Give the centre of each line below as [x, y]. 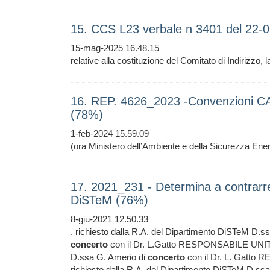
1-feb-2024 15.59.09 [110, 133]
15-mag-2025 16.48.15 [115, 48]
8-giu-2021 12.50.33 [109, 219]
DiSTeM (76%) [109, 200]
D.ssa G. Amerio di [109, 257]
